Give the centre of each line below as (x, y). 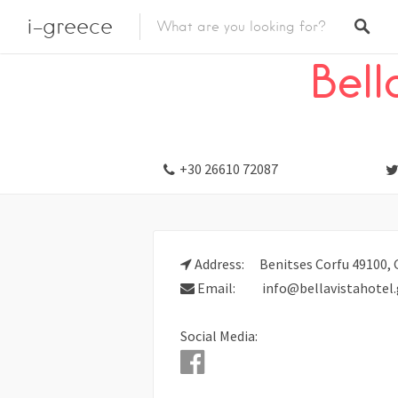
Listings (177, 32)
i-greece (70, 26)
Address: (219, 264)
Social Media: (219, 336)
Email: (216, 288)
